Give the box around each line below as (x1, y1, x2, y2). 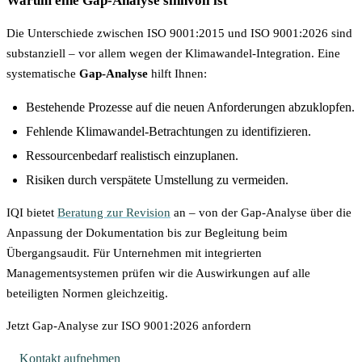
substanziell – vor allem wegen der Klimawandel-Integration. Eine (6, 47, 340, 61)
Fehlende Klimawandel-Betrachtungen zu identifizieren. (26, 124, 311, 139)
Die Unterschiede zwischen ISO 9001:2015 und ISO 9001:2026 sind (6, 27, 352, 40)
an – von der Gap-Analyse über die (170, 205, 351, 219)
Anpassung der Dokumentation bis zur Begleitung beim (6, 225, 288, 239)
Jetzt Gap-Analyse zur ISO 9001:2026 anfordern (6, 318, 251, 332)
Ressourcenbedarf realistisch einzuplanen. (26, 148, 238, 162)
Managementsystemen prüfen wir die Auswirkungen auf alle (6, 266, 310, 280)
